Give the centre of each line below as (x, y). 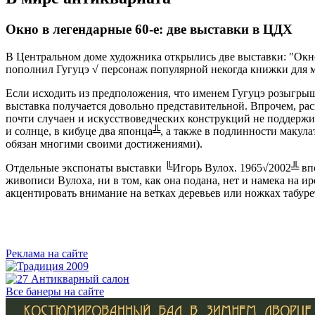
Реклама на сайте (47, 253)
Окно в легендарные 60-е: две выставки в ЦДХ (149, 29)
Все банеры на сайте (55, 291)
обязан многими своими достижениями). (104, 143)
